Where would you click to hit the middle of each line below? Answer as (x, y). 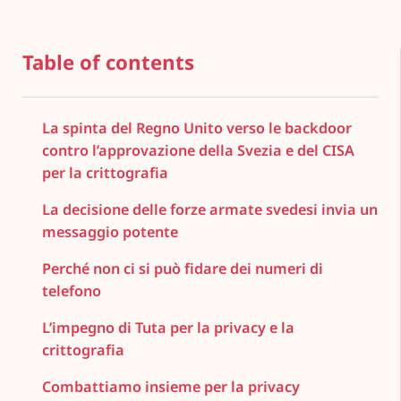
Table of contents (108, 62)
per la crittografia (105, 172)
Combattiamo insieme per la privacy (171, 387)
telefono (71, 290)
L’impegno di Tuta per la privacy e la (168, 328)
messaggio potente (110, 231)
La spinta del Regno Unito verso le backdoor (196, 128)
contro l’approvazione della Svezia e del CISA (198, 150)
